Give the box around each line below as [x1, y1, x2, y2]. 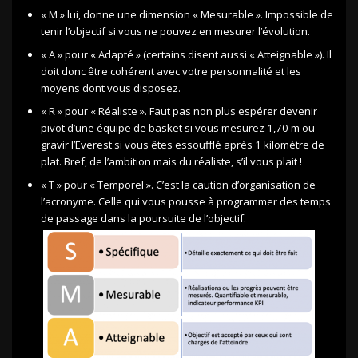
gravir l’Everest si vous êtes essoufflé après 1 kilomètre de [41, 137, 324, 152]
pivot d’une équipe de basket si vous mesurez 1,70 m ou [41, 120, 315, 135]
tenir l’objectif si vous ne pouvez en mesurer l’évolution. [41, 23, 310, 38]
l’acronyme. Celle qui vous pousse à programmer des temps [41, 193, 331, 209]
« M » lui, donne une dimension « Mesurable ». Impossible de [41, 6, 333, 22]
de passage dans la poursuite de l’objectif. [41, 210, 246, 225]
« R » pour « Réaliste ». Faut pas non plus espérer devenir [41, 103, 317, 118]
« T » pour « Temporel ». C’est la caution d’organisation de [41, 177, 316, 192]
